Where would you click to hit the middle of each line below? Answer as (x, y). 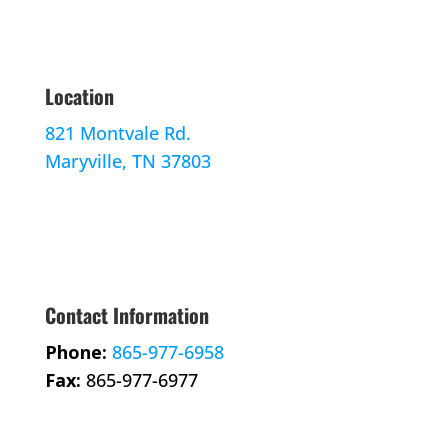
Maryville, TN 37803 (127, 161)
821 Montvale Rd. (117, 133)
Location (79, 96)
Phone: (75, 352)
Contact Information (126, 315)
